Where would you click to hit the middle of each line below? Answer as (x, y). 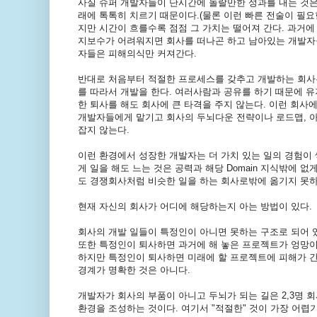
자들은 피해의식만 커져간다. (137, 54)
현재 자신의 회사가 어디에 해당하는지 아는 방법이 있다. (195, 207)
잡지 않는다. (103, 130)
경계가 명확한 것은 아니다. (134, 270)
